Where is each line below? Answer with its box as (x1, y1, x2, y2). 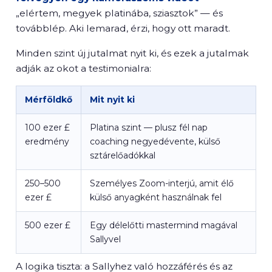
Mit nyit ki (90, 94, 135, 105)
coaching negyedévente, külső (90, 136, 220, 147)
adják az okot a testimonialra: (16, 63, 151, 74)
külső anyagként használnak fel (90, 192, 222, 203)
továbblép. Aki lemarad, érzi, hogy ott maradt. (16, 22, 230, 34)
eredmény (25, 136, 69, 147)
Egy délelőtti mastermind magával (90, 220, 237, 231)
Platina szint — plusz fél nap (90, 122, 208, 133)
